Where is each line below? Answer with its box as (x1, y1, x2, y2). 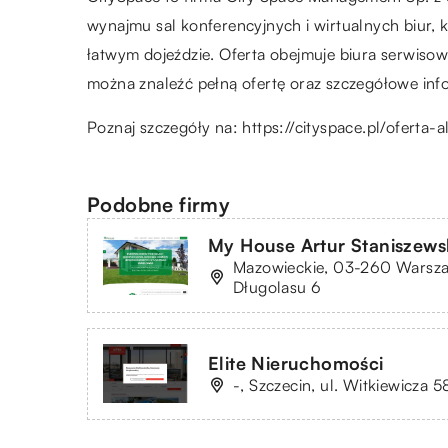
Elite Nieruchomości (208, 352, 384, 375)
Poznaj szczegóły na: (87, 116, 243, 137)
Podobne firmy (87, 191, 231, 217)
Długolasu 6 (233, 276, 322, 297)
